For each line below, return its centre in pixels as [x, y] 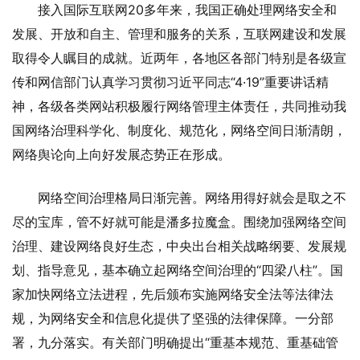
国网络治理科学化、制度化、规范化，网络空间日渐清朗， [179, 130]
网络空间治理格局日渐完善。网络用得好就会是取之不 [192, 197]
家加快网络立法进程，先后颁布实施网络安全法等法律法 [173, 294]
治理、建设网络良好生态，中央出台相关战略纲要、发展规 [179, 245]
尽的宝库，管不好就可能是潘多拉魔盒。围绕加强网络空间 [179, 221]
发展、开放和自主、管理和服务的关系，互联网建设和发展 [179, 33]
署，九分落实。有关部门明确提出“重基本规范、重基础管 [175, 342]
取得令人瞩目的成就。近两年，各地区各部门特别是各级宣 [179, 57]
